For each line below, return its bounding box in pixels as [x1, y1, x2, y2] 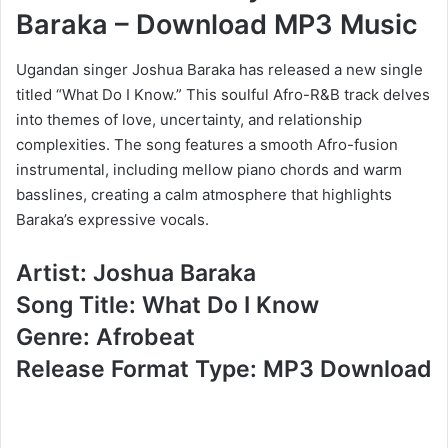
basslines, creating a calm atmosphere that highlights [16, 184, 392, 204]
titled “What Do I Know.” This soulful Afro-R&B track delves [16, 84, 430, 104]
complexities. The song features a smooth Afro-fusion [16, 134, 398, 154]
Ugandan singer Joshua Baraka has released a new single [16, 59, 423, 79]
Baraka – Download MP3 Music [16, 8, 418, 42]
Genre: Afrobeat [16, 322, 195, 351]
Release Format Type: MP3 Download [16, 354, 432, 383]
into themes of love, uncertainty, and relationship [16, 109, 362, 129]
